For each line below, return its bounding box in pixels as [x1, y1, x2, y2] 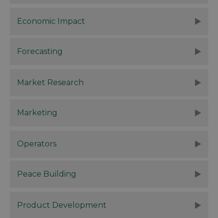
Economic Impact [17, 16, 85, 26]
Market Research [17, 77, 84, 87]
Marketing [17, 108, 57, 117]
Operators [17, 139, 56, 148]
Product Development [17, 200, 107, 210]
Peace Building [17, 169, 76, 179]
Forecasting [17, 46, 63, 56]
